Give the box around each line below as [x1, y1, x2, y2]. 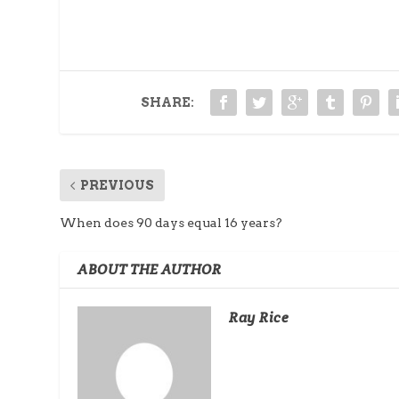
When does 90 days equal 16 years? [60, 216, 283, 231]
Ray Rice [229, 308, 289, 328]
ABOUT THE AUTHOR [77, 260, 222, 280]
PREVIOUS [80, 178, 155, 193]
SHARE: [140, 95, 194, 110]
